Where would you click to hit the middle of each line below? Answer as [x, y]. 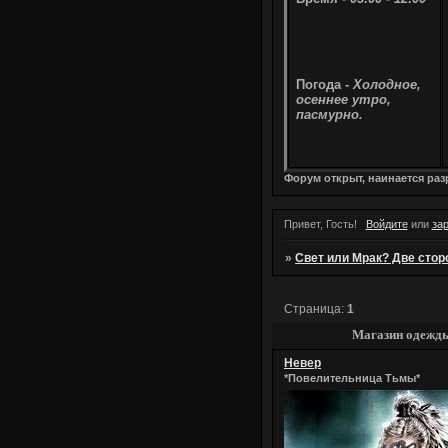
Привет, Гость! [320, 224]
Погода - [324, 84]
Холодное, [387, 84]
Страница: [316, 308]
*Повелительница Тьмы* [352, 377]
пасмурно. [329, 114]
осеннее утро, [343, 99]
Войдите [386, 224]
